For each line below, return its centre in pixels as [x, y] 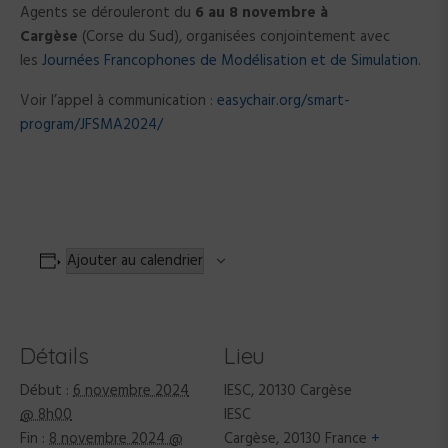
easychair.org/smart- [283, 101]
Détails [54, 356]
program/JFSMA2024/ [91, 125]
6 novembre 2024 [131, 391]
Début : [44, 391]
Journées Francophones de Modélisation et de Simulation [230, 61]
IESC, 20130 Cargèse [288, 391]
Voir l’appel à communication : [118, 101]
